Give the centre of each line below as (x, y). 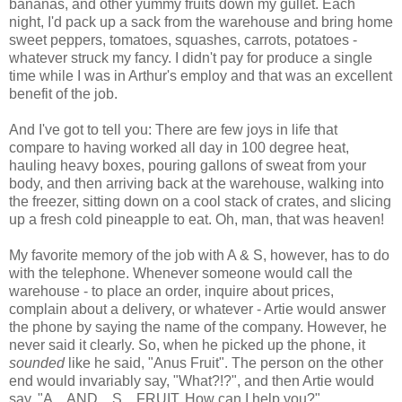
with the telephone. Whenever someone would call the (181, 273)
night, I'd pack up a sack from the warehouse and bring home (201, 22)
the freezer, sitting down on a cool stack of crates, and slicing (200, 201)
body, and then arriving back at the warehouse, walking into (197, 183)
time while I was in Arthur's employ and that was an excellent (201, 75)
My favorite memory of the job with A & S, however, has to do (199, 255)
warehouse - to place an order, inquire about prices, (171, 291)
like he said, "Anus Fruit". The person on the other (224, 363)
